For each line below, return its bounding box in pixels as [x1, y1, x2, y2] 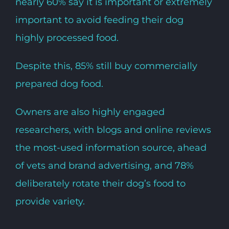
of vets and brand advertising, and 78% [15, 159, 194, 171]
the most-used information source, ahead [15, 142, 207, 153]
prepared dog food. [15, 78, 103, 89]
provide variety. [15, 195, 85, 207]
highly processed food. [15, 32, 119, 43]
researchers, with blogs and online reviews [15, 124, 211, 135]
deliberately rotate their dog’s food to [15, 177, 186, 189]
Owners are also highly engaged [15, 106, 165, 118]
